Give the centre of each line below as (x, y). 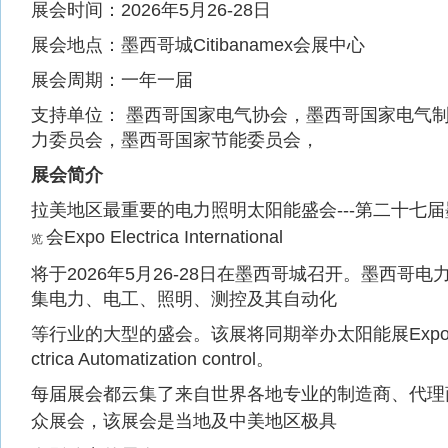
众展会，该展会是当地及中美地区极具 (184, 421)
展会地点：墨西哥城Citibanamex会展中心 (198, 45)
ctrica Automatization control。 (152, 359)
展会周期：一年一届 (112, 80)
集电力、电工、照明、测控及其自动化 (184, 299)
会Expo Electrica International (164, 237)
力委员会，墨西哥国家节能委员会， (175, 140)
